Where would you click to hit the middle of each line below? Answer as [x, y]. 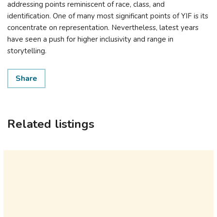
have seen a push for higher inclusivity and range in [90, 39]
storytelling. [27, 51]
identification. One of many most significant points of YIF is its [108, 16]
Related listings [51, 124]
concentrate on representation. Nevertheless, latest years [103, 28]
